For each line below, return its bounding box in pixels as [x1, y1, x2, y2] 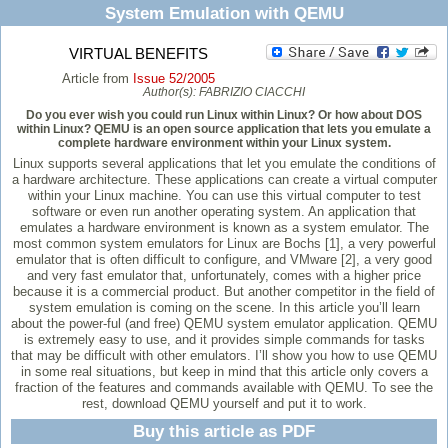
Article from [62, 70, 133, 86]
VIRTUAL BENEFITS [69, 45, 208, 63]
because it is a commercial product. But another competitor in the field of [13, 284, 435, 300]
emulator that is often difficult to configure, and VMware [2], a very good [16, 252, 432, 268]
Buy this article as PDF [133, 421, 315, 441]
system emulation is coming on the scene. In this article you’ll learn [28, 300, 420, 316]
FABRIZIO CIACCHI [199, 85, 305, 98]
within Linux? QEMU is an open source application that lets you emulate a [17, 122, 431, 135]
